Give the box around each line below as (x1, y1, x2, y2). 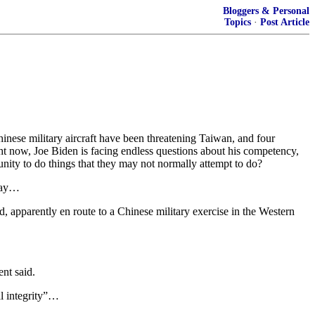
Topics (224, 17, 251, 27)
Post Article (260, 17, 309, 27)
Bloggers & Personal (223, 6, 309, 16)
